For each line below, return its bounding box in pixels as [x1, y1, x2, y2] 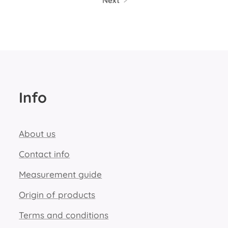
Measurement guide [19, 169, 102, 180]
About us [19, 128, 56, 139]
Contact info [19, 149, 70, 159]
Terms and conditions [19, 210, 109, 220]
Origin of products [19, 189, 96, 200]
